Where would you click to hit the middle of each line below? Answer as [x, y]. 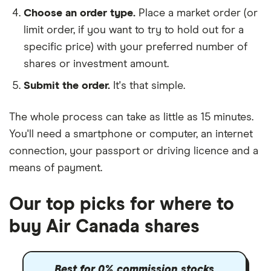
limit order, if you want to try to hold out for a [134, 30]
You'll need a [41, 134]
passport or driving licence [162, 151]
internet [234, 134]
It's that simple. [149, 86]
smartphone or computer [135, 134]
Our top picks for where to [122, 204]
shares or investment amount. [96, 64]
